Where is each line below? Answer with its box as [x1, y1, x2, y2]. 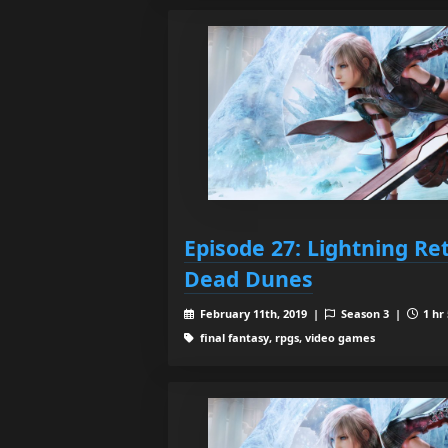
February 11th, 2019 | [196, 305, 325, 321]
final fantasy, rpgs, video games [196, 329, 375, 345]
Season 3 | [337, 305, 407, 321]
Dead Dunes [184, 263, 313, 293]
